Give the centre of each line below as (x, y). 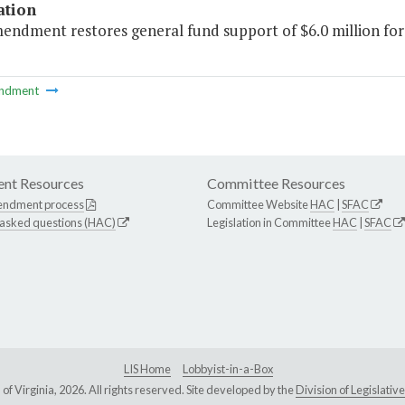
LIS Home (147, 369)
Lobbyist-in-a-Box (227, 369)
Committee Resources (276, 184)
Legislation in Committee (270, 223)
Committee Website (259, 205)
